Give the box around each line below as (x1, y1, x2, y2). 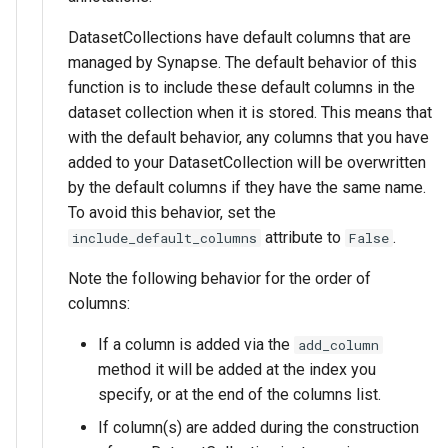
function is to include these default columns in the (68, 77, 415, 97)
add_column (298, 335, 379, 354)
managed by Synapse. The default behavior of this (68, 52, 417, 72)
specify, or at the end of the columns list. (98, 384, 381, 404)
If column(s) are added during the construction (98, 417, 419, 437)
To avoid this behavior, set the (68, 202, 276, 222)
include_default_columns (72, 228, 257, 247)
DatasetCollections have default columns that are (68, 27, 411, 47)
